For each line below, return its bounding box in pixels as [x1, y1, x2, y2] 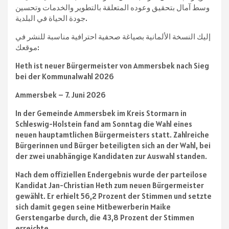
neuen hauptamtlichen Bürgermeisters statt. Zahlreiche [15, 130, 209, 140]
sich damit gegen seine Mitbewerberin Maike [15, 202, 171, 212]
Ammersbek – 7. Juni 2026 [15, 90, 106, 100]
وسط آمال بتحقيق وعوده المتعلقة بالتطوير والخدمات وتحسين [15, 3, 210, 13]
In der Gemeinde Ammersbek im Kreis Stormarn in [15, 108, 187, 119]
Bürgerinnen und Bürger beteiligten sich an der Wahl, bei [15, 141, 211, 151]
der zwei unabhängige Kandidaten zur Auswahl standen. [15, 151, 207, 162]
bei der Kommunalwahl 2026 [15, 72, 114, 82]
